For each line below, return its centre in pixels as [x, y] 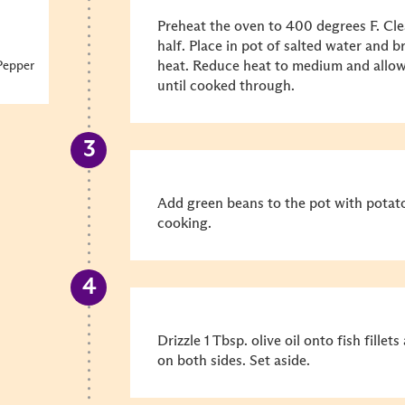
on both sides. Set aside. [234, 361]
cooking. [184, 223]
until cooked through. [226, 86]
